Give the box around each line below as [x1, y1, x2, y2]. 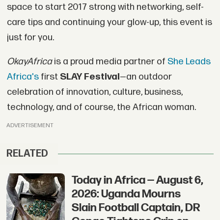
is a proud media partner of [52, 56, 167, 68]
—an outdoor [119, 71, 172, 83]
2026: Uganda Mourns [71, 187, 181, 201]
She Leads [167, 56, 211, 68]
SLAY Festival [59, 71, 120, 83]
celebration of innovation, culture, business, [6, 86, 183, 98]
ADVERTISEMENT [6, 121, 54, 129]
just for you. [6, 31, 54, 43]
